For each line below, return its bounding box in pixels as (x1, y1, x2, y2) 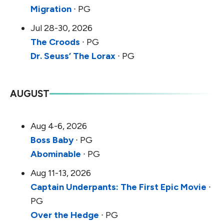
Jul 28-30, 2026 (30, 22, 92, 34)
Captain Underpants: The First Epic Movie (30, 181, 206, 193)
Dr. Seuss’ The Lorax (30, 50, 115, 62)
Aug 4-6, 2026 (30, 120, 87, 132)
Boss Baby (30, 134, 73, 146)
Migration (30, 3, 71, 15)
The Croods (30, 36, 80, 48)
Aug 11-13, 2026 (30, 167, 91, 179)
